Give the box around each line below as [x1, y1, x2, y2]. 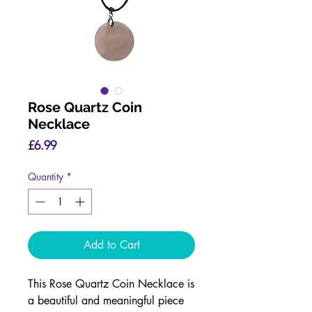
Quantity [28, 170, 63, 183]
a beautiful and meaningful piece [28, 293, 184, 308]
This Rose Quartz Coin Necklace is [28, 276, 194, 291]
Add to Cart [83, 237, 140, 252]
